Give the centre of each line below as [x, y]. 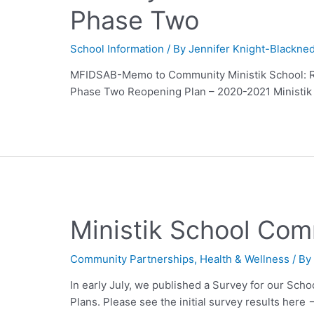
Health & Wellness [245, 259]
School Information [117, 49]
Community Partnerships [132, 259]
